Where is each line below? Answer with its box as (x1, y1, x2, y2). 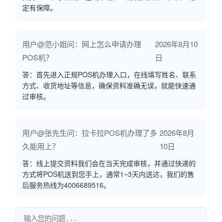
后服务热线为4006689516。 (22, 180, 111, 190)
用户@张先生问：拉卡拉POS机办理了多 (22, 127, 157, 138)
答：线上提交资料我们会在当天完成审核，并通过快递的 (22, 158, 196, 168)
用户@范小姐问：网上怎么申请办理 (22, 39, 141, 50)
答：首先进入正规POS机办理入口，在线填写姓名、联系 (22, 69, 196, 80)
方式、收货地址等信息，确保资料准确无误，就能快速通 (22, 80, 196, 91)
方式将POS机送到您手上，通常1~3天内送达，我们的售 (22, 169, 194, 179)
